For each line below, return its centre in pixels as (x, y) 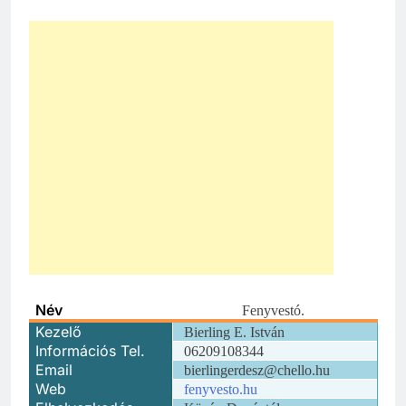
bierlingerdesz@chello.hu (257, 370)
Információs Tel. (91, 350)
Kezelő (59, 331)
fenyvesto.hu (221, 389)
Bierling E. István (235, 332)
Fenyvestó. (273, 310)
